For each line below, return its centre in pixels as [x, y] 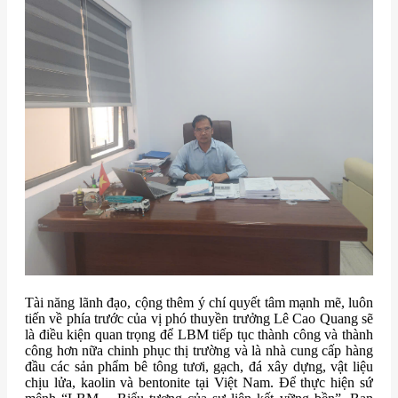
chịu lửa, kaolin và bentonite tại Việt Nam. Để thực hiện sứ [199, 383]
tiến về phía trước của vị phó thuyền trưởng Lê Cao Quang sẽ [199, 319]
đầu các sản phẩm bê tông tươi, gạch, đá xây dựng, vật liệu [199, 367]
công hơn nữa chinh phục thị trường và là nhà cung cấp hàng [199, 351]
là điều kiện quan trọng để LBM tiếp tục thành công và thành [199, 335]
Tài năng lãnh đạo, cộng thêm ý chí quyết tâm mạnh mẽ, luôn [199, 303]
